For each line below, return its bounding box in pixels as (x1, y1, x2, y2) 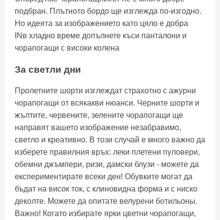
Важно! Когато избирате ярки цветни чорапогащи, (15, 209, 196, 218)
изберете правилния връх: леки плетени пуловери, (15, 148, 200, 157)
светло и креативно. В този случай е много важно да (15, 136, 205, 144)
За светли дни (15, 64, 81, 75)
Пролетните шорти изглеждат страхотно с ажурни (15, 86, 196, 95)
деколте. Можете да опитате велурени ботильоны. (15, 197, 197, 206)
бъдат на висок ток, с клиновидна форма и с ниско (15, 185, 197, 193)
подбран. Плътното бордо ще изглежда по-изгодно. (15, 7, 201, 16)
